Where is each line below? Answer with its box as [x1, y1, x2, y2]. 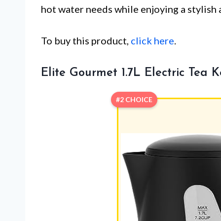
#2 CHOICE [115, 95, 152, 104]
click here [131, 35, 174, 47]
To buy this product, [41, 35, 131, 47]
